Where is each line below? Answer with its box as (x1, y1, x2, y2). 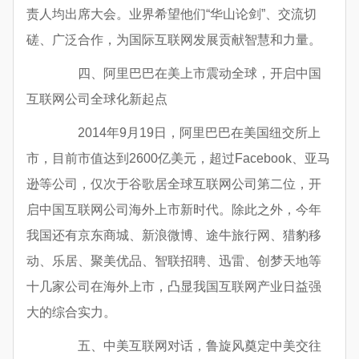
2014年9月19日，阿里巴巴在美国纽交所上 (52, 126, 321, 140)
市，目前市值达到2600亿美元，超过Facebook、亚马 (26, 151, 330, 166)
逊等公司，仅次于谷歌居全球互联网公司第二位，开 (26, 177, 321, 192)
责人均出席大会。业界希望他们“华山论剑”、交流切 (26, 7, 317, 22)
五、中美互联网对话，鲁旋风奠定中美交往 (52, 339, 321, 353)
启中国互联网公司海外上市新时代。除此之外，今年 (26, 203, 321, 217)
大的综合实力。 (26, 305, 116, 320)
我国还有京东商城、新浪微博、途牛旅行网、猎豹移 (26, 228, 321, 243)
